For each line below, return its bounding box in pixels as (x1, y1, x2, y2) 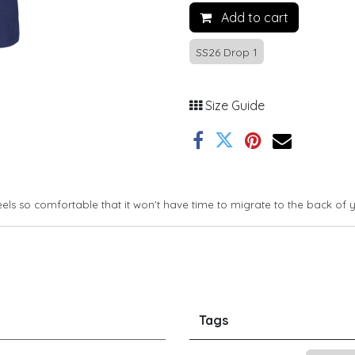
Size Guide (205, 97, 265, 113)
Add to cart (218, 10, 288, 25)
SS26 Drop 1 (196, 45, 258, 59)
